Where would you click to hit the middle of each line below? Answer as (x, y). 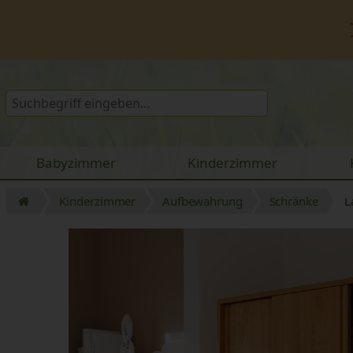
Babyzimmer (76, 162)
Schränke (294, 201)
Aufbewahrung (202, 201)
